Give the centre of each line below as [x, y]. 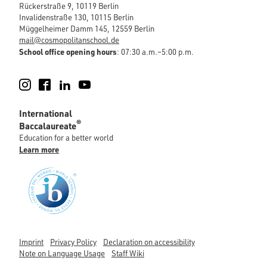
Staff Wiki [128, 254]
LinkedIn [93, 84]
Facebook [74, 84]
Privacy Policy [73, 242]
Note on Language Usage [62, 254]
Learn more [39, 149]
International [46, 113]
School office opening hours [68, 51]
